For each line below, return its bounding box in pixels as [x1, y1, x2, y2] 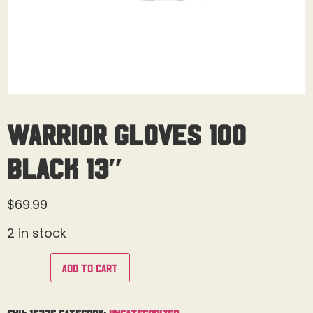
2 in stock [7, 224, 66, 242]
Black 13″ [7, 153, 122, 181]
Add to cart [62, 261, 119, 273]
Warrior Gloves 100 [7, 119, 246, 147]
